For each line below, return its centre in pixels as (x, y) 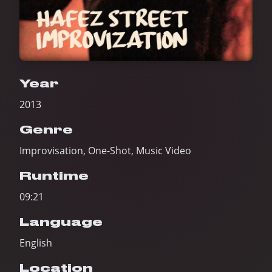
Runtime (54, 176)
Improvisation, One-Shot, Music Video (105, 151)
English (36, 243)
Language (61, 222)
